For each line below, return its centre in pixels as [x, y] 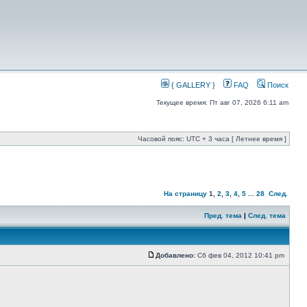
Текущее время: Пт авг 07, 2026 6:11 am [222, 102]
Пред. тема [223, 216]
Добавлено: [175, 255]
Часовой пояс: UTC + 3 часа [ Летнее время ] [212, 139]
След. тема [267, 216]
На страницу [185, 194]
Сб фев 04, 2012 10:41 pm [241, 255]
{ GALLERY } [192, 85]
